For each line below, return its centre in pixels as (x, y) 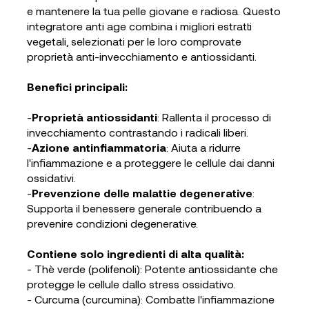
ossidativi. (51, 178)
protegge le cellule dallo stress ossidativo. (131, 284)
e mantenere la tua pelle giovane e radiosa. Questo (153, 11)
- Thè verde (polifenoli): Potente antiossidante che (152, 269)
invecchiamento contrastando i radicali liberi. (137, 132)
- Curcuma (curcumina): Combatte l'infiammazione (150, 299)
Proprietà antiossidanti (94, 117)
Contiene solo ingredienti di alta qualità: (135, 254)
